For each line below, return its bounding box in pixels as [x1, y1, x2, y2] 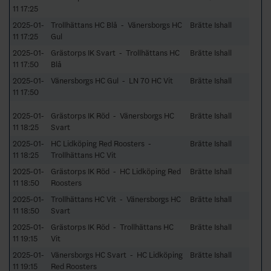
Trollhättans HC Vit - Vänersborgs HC [51, 194, 181, 204]
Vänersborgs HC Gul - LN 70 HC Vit [51, 76, 173, 85]
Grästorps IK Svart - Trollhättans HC [51, 48, 180, 57]
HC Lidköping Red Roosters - [51, 139, 153, 148]
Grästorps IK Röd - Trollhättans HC [51, 222, 174, 232]
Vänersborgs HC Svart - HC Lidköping [51, 250, 183, 260]
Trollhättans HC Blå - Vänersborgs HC [51, 20, 182, 30]
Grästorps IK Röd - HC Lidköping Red [51, 166, 181, 176]
